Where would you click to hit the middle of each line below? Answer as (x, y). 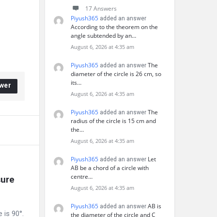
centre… (82, 177)
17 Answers (101, 8)
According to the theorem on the (114, 27)
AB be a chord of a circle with (110, 168)
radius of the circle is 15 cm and (113, 121)
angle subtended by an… (103, 36)
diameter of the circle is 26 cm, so (116, 74)
